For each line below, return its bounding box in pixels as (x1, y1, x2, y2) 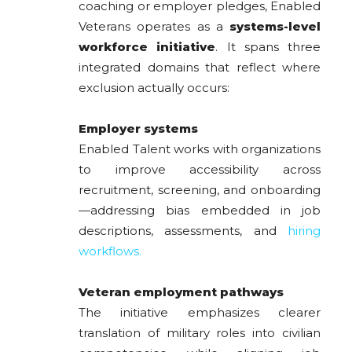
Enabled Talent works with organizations (79, 141, 321, 157)
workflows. (79, 244, 141, 259)
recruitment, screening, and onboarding (79, 182, 321, 198)
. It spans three (215, 39, 321, 55)
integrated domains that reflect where (79, 60, 321, 75)
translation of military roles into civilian (79, 325, 321, 341)
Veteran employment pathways (79, 284, 284, 300)
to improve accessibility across (79, 162, 321, 178)
